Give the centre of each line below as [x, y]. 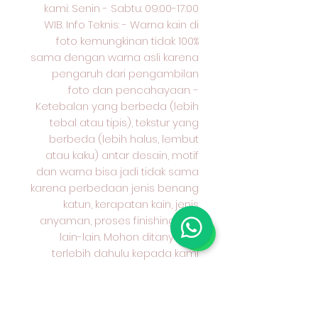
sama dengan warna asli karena [115, 57]
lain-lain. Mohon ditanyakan [129, 237]
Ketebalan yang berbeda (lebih [117, 106]
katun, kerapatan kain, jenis [131, 204]
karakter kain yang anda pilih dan [114, 269]
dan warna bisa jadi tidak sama [117, 171]
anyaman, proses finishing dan [119, 220]
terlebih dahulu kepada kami [125, 253]
